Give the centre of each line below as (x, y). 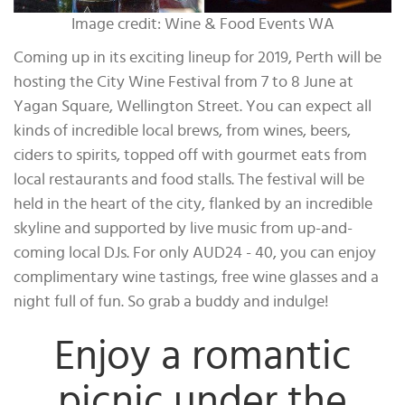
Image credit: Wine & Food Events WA (202, 24)
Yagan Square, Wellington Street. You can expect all (193, 107)
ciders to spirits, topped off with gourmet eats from (190, 156)
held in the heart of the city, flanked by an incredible (193, 205)
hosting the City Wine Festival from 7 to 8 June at (184, 83)
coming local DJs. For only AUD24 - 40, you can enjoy (195, 254)
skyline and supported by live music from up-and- (183, 229)
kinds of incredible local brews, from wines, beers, (182, 132)
